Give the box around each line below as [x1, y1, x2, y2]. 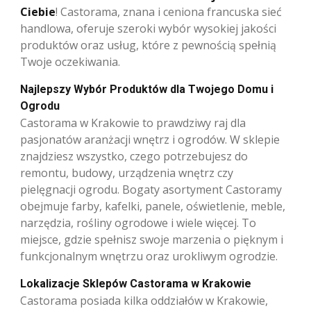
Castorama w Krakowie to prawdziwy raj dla [20, 115, 246, 131]
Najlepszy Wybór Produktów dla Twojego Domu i [20, 82, 274, 96]
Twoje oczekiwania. [20, 53, 120, 69]
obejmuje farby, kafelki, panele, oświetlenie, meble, [20, 198, 285, 214]
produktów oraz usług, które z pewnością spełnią [20, 37, 276, 53]
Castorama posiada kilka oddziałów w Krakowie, [20, 292, 268, 308]
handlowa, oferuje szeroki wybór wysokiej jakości [20, 20, 276, 36]
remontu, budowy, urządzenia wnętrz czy [20, 165, 233, 180]
